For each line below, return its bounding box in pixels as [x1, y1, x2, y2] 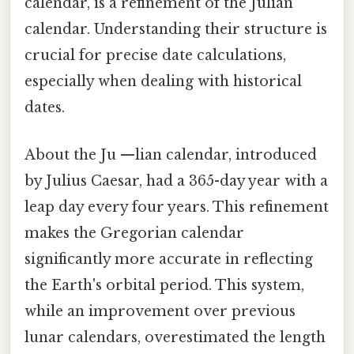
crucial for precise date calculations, [24, 47, 286, 65]
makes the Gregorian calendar [24, 224, 244, 242]
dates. [24, 99, 65, 117]
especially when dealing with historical [24, 73, 302, 91]
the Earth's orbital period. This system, [24, 276, 304, 294]
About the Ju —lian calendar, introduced [24, 145, 317, 164]
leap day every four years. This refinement [24, 198, 329, 216]
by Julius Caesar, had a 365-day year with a [24, 171, 328, 190]
